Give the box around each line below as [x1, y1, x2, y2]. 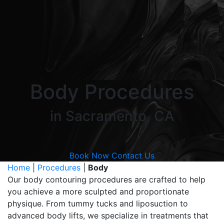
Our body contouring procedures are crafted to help [7, 174, 205, 184]
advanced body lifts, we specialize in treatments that [7, 210, 208, 220]
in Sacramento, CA [49, 107, 174, 124]
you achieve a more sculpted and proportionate [7, 186, 189, 196]
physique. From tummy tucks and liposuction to [7, 198, 188, 208]
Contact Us [111, 150, 154, 160]
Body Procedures [30, 79, 194, 104]
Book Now [69, 150, 109, 160]
